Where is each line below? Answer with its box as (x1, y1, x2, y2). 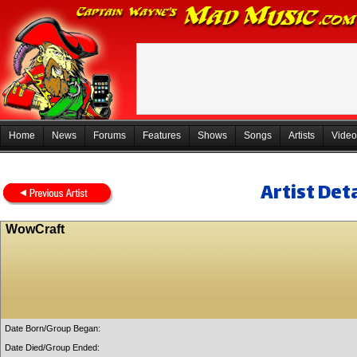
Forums (93, 130, 126, 141)
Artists (288, 130, 315, 141)
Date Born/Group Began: (5, 324, 100, 333)
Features (143, 130, 181, 141)
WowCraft (6, 222, 65, 236)
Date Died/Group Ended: (5, 343, 100, 352)
